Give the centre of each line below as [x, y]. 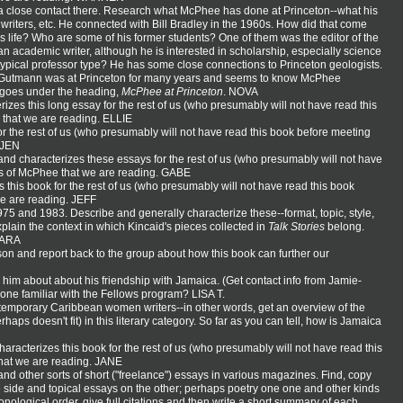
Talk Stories [296, 226]
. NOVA [241, 91]
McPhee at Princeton [172, 91]
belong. [345, 226]
